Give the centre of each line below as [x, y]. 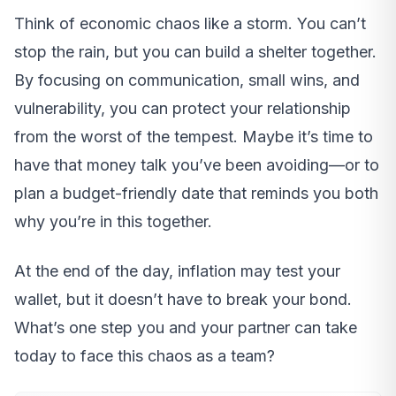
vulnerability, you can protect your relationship [183, 109]
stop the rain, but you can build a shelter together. [195, 52]
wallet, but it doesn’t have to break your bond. [183, 300]
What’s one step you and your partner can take [186, 328]
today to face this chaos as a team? [145, 356]
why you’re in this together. [113, 222]
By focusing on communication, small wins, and [187, 80]
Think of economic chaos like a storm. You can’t [190, 24]
